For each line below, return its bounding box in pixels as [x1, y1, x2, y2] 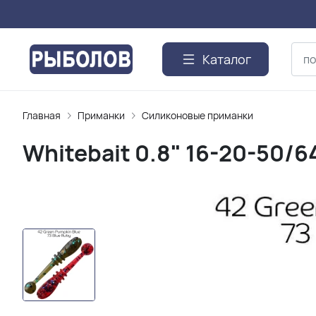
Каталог [202, 51, 251, 68]
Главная [23, 109, 61, 122]
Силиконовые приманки [142, 109, 253, 122]
